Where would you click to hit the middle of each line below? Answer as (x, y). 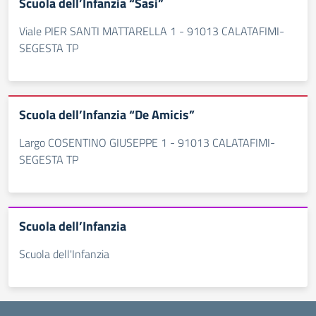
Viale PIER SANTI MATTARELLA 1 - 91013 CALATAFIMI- (152, 31)
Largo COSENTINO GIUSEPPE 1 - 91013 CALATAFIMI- (147, 142)
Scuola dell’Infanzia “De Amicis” (107, 115)
